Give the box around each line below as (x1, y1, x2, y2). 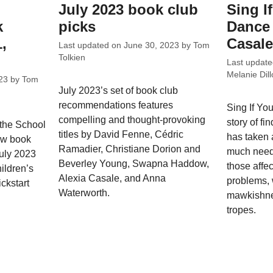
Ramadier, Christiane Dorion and (58, 143, 201, 154)
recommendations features (58, 99, 174, 110)
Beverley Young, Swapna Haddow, (58, 158, 210, 169)
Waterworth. (58, 187, 110, 198)
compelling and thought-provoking (58, 114, 206, 125)
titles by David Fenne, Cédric (58, 129, 184, 140)
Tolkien (58, 52, 86, 62)
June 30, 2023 (124, 40, 180, 50)
